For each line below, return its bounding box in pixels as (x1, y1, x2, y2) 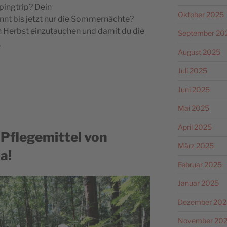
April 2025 (177, 122, 212, 131)
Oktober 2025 (177, 10, 224, 19)
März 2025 (177, 141, 214, 150)
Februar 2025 (177, 160, 222, 169)
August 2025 (177, 47, 220, 56)
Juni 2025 (177, 85, 210, 94)
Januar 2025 (177, 178, 219, 187)
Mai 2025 (177, 103, 209, 112)
